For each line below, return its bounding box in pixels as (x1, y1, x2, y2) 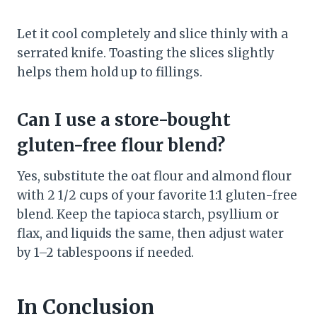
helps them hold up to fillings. (17, 64, 202, 81)
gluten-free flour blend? (17, 134, 225, 157)
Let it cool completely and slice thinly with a (17, 26, 288, 42)
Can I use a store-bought (17, 109, 231, 132)
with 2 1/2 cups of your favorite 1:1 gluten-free (17, 188, 297, 204)
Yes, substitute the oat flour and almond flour (17, 168, 292, 185)
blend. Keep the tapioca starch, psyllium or (17, 207, 279, 223)
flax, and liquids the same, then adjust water (17, 226, 284, 242)
